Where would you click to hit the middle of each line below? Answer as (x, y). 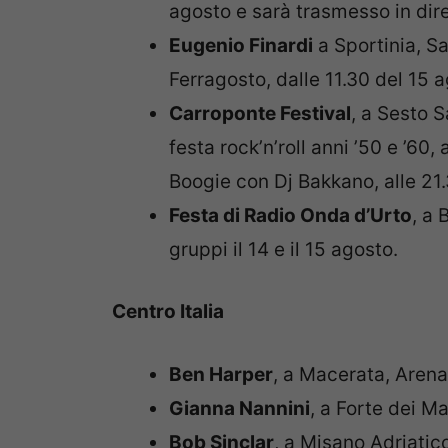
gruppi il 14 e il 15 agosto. (283, 249)
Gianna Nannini (239, 408)
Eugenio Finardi (241, 45)
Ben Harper (221, 374)
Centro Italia (168, 312)
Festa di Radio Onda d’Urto (290, 215)
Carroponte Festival (260, 113)
